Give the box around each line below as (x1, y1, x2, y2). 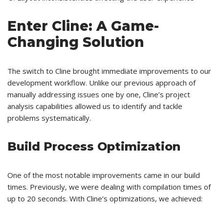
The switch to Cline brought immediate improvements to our (7, 66, 211, 76)
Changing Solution (7, 34, 144, 51)
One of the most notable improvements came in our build (7, 170, 200, 180)
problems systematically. (7, 113, 91, 123)
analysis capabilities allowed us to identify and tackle (7, 101, 182, 111)
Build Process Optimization (7, 139, 180, 154)
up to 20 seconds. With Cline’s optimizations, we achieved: (7, 194, 202, 204)
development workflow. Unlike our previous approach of (7, 78, 196, 88)
